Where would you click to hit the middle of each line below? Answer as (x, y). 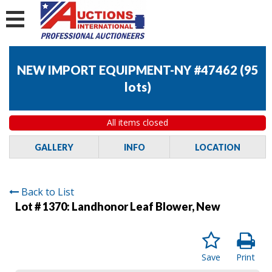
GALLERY (54, 147)
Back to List (48, 192)
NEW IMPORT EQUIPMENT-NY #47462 (127, 70)
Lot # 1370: (43, 206)
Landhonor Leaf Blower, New (146, 206)
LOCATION (218, 147)
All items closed (138, 123)
